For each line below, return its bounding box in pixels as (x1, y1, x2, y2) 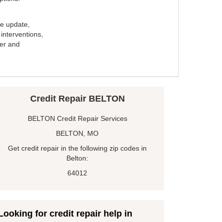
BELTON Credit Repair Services (27, 114, 127, 123)
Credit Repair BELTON (30, 94, 125, 104)
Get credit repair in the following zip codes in (8, 144, 147, 153)
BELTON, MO (56, 129, 99, 138)
